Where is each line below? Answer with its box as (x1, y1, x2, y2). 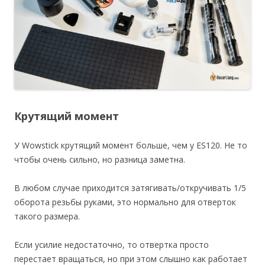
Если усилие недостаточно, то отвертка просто (14, 238, 209, 250)
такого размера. (14, 210, 80, 222)
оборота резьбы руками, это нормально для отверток (14, 196, 236, 208)
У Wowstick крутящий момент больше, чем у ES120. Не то (14, 139, 247, 151)
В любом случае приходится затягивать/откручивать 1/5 (14, 182, 246, 193)
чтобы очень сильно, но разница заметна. (14, 153, 185, 165)
